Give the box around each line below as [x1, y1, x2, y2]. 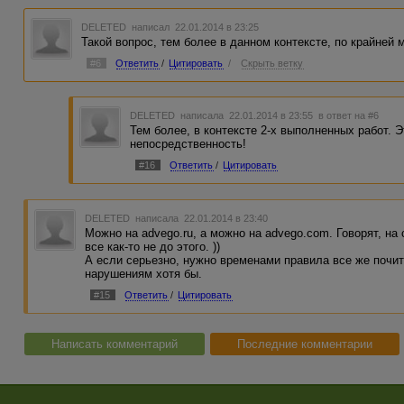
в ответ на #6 [318, 110, 380, 122]
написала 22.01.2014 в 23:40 [133, 212, 269, 224]
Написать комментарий [51, 337, 178, 352]
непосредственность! [130, 137, 247, 151]
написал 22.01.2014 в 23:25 [129, 21, 260, 32]
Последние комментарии [237, 337, 372, 352]
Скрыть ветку [241, 57, 304, 69]
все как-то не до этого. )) [85, 239, 221, 253]
